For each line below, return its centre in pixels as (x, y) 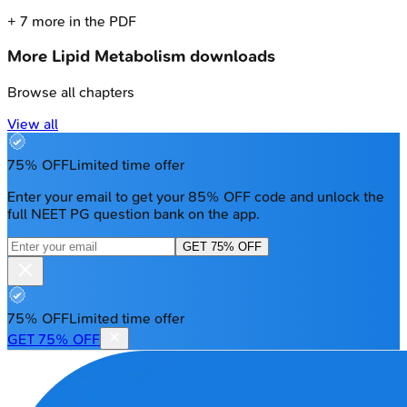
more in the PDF (82, 21)
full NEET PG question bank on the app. (134, 214)
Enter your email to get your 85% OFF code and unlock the (196, 197)
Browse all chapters (71, 93)
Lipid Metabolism (119, 57)
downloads (230, 57)
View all (33, 124)
